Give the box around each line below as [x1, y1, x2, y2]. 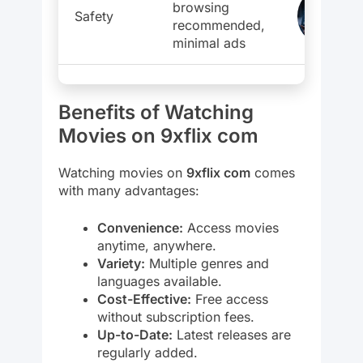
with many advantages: [58, 181, 199, 199]
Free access [191, 290, 268, 307]
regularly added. [97, 344, 198, 361]
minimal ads [173, 35, 246, 52]
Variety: [97, 254, 145, 271]
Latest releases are [173, 326, 291, 343]
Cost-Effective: [97, 290, 191, 307]
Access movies [183, 219, 279, 236]
